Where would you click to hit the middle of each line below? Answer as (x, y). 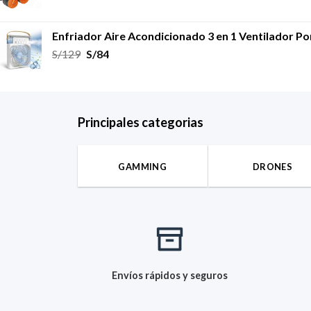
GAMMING (143, 166)
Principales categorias (141, 122)
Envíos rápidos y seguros (170, 275)
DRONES (272, 166)
